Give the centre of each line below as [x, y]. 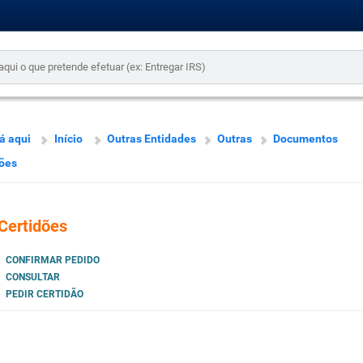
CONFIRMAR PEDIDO [52, 261]
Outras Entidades [151, 139]
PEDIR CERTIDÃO [44, 295]
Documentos [305, 139]
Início [68, 139]
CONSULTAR [32, 278]
